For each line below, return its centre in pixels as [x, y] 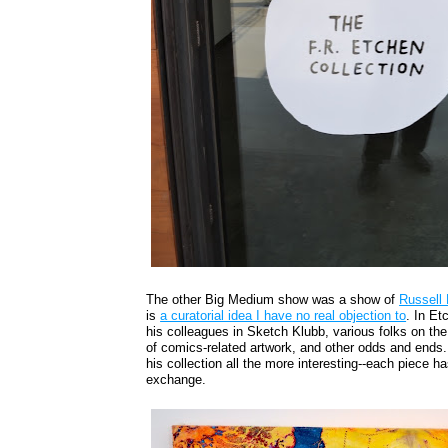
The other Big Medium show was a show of [273, 300]
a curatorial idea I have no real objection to [283, 316]
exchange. [176, 380]
